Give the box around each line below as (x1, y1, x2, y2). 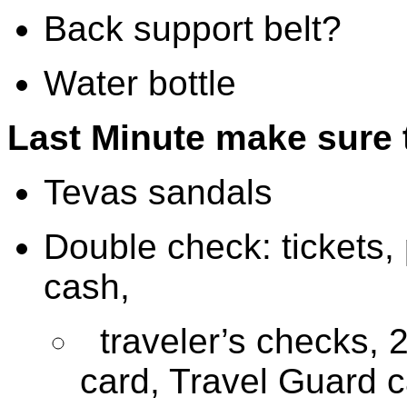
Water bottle (44, 63, 236, 103)
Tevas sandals (44, 172, 273, 212)
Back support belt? (44, 8, 342, 48)
